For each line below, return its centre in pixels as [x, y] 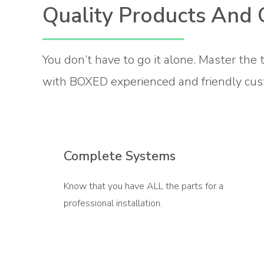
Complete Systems [120, 156]
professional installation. [113, 203]
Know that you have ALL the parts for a [143, 186]
